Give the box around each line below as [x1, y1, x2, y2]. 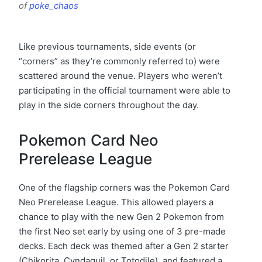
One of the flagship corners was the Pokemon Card [19, 181, 230, 193]
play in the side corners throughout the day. [19, 99, 199, 111]
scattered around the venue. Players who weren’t [19, 70, 222, 81]
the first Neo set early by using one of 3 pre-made [19, 225, 226, 237]
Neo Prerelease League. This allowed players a [19, 196, 213, 208]
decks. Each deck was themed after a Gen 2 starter [19, 240, 229, 251]
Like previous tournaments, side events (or [19, 40, 196, 52]
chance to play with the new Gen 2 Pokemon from [19, 211, 224, 222]
